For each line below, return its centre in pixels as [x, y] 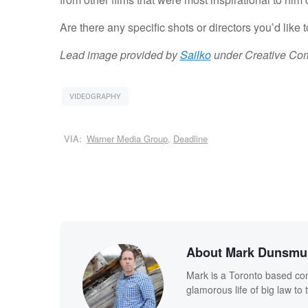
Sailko [195, 54]
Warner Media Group [128, 139]
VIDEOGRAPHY [95, 96]
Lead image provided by [120, 54]
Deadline [191, 139]
